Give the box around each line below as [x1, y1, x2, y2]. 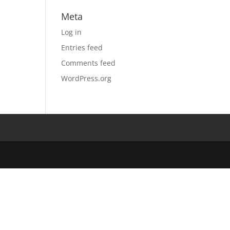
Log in [61, 27, 82, 37]
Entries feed [61, 43, 103, 52]
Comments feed [61, 58, 116, 68]
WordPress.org [61, 73, 112, 83]
